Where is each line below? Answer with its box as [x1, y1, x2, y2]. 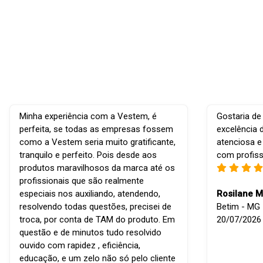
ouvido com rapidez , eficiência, [19, 240, 140, 251]
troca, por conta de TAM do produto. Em [19, 214, 175, 225]
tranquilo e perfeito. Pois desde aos [19, 150, 157, 161]
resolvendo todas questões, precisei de [19, 201, 171, 213]
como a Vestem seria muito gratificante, [19, 137, 176, 148]
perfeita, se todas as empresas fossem [19, 124, 173, 135]
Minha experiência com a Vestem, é [19, 111, 157, 122]
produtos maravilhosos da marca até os [19, 163, 175, 174]
